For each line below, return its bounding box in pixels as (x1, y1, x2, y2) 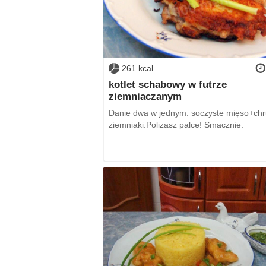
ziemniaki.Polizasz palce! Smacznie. (108, 119, 243, 129)
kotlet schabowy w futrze (108, 79, 227, 90)
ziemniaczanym (108, 91, 182, 102)
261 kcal (121, 63, 153, 73)
